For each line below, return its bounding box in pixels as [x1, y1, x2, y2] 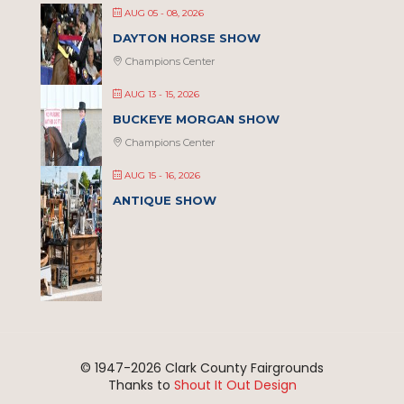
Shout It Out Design [173, 376, 297, 395]
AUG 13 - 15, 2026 [124, 88, 199, 101]
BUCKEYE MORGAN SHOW [113, 112, 280, 127]
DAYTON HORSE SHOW [113, 31, 261, 46]
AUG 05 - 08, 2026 [124, 7, 204, 20]
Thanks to [107, 376, 174, 395]
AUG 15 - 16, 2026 [124, 170, 200, 182]
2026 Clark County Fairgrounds [131, 359, 324, 378]
